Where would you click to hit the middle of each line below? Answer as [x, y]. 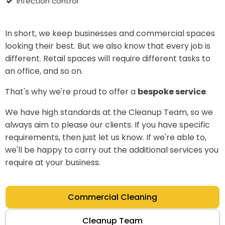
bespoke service [172, 92]
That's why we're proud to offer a [71, 92]
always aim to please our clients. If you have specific [107, 125]
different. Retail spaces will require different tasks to [108, 59]
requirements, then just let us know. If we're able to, [106, 137]
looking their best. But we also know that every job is [108, 46]
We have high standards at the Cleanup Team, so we [109, 112]
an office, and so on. [44, 71]
